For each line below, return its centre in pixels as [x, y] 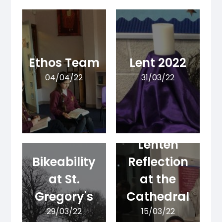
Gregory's [64, 197]
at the [158, 179]
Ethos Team [64, 63]
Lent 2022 [158, 63]
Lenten [158, 145]
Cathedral [158, 197]
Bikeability [64, 162]
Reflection [158, 162]
